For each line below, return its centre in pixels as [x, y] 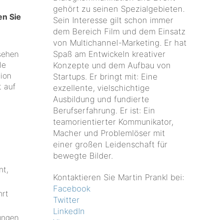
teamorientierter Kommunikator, [113, 122]
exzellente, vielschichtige [102, 88]
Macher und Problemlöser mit [109, 133]
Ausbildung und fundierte [101, 99]
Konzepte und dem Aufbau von [112, 65]
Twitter [67, 200]
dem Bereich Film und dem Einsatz [120, 31]
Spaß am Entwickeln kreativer [110, 54]
